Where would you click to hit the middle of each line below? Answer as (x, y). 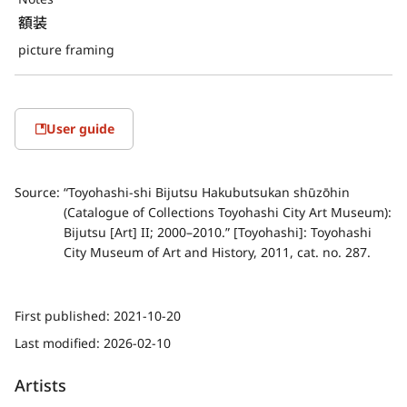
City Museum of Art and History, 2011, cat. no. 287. (217, 252)
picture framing (66, 49)
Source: (39, 192)
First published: (64, 315)
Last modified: (59, 342)
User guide (80, 128)
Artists (40, 385)
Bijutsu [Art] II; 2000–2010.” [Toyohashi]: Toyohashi (218, 232)
